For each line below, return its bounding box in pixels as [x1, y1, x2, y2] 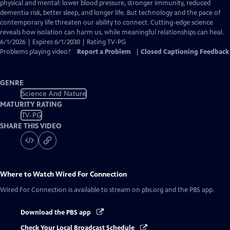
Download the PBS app [21, 208, 92, 217]
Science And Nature [21, 89, 86, 98]
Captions [65, 8, 91, 16]
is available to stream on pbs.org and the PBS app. [67, 186, 214, 194]
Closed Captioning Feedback [141, 48, 229, 56]
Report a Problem [77, 48, 131, 56]
